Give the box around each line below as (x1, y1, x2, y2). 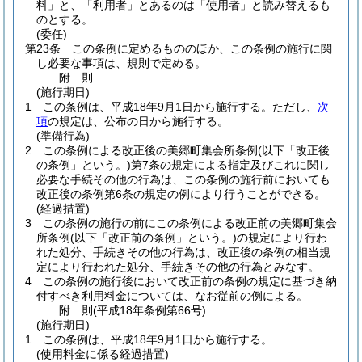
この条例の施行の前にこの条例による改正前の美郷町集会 (43, 217, 337, 229)
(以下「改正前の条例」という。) (70, 231, 237, 244)
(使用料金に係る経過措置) (36, 347, 169, 360)
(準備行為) (36, 129, 90, 142)
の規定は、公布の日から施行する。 (48, 115, 229, 128)
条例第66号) (144, 304, 207, 317)
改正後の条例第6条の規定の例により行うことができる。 (36, 187, 326, 200)
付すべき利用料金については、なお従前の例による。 (36, 289, 308, 302)
